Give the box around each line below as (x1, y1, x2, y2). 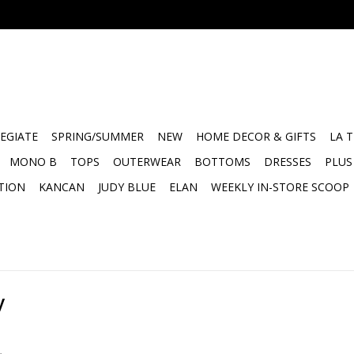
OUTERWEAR (113, 154, 181, 169)
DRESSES (264, 154, 311, 169)
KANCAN (39, 179, 85, 194)
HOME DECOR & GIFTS (196, 129, 316, 144)
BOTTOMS (194, 154, 250, 169)
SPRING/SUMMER (51, 129, 144, 144)
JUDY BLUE (98, 179, 156, 194)
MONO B (9, 154, 57, 169)
